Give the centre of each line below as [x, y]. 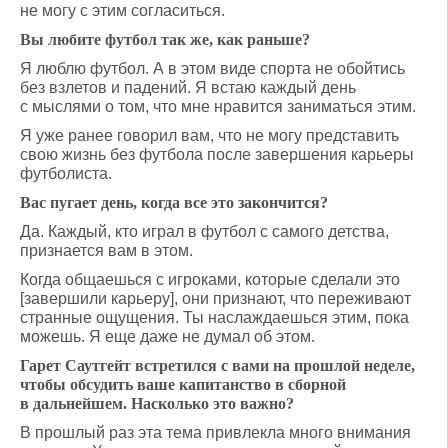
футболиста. [66, 173]
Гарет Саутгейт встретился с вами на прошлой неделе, [217, 365]
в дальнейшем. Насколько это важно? [157, 403]
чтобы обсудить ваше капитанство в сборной [183, 384]
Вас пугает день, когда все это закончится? [174, 202]
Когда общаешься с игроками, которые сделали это [210, 279]
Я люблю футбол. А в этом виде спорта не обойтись [212, 68]
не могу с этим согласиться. [122, 10]
